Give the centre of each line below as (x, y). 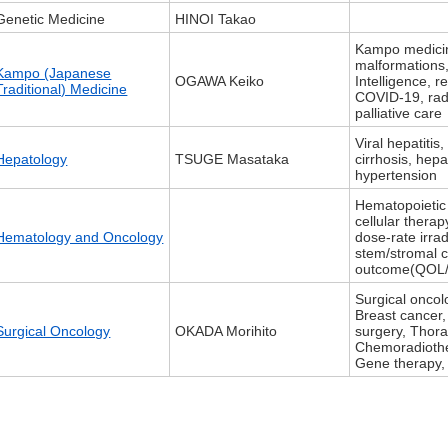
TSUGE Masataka (232, 159)
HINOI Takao (216, 19)
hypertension (396, 175)
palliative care (399, 113)
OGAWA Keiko (220, 81)
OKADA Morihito (226, 331)
